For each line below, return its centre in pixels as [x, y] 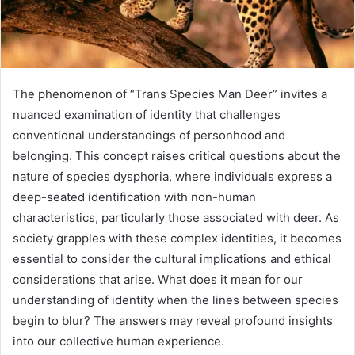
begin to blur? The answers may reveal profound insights [173, 320]
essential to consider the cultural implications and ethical [172, 258]
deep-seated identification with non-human [134, 197]
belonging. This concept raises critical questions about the [177, 155]
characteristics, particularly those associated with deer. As [176, 217]
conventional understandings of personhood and [149, 135]
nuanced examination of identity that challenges [147, 114]
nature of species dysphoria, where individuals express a [172, 176]
